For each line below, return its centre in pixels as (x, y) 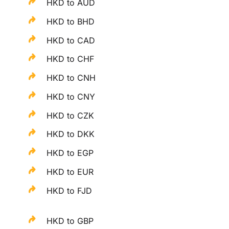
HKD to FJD (70, 190)
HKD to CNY (71, 96)
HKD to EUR (70, 172)
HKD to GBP (70, 221)
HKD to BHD (71, 21)
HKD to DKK (71, 134)
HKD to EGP (70, 153)
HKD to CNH (71, 78)
